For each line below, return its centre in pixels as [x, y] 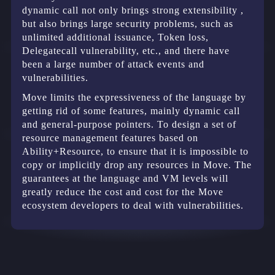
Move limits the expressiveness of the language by [134, 98]
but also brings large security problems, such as [128, 24]
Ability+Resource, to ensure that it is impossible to [135, 152]
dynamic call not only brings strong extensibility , [133, 10]
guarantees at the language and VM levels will [125, 179]
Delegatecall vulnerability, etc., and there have [126, 51]
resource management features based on [110, 138]
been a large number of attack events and [113, 64]
